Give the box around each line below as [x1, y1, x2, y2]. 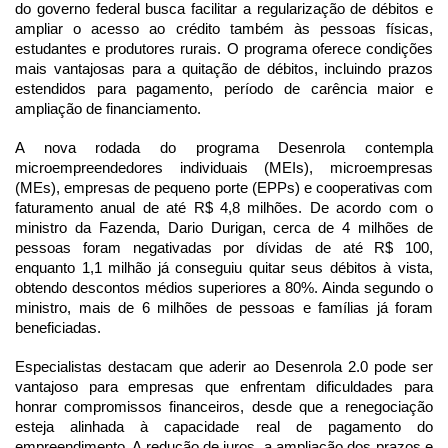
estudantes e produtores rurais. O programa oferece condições [15, 40, 433, 57]
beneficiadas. [15, 319, 101, 336]
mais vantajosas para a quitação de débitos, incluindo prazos [15, 60, 433, 77]
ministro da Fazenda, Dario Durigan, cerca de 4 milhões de [15, 219, 433, 236]
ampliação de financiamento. [15, 100, 201, 117]
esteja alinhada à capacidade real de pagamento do [15, 418, 433, 435]
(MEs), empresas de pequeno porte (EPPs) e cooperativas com [15, 179, 433, 196]
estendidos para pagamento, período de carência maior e [15, 80, 433, 97]
